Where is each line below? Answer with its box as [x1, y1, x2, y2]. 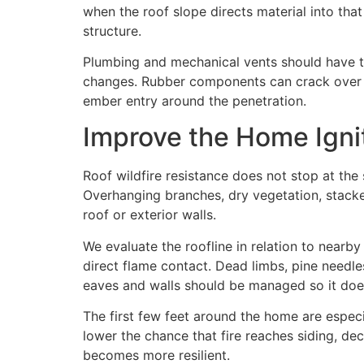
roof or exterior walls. [83, 206, 216, 223]
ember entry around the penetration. [83, 92, 306, 109]
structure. [83, 22, 141, 39]
